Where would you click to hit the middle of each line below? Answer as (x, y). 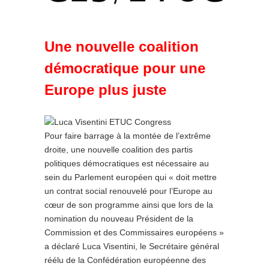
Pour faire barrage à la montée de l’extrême (128, 135)
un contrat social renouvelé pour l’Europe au (128, 191)
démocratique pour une (125, 68)
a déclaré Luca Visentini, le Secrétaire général (132, 246)
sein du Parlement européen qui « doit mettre (131, 177)
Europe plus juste (105, 90)
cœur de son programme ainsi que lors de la (129, 204)
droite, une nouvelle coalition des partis (119, 149)
